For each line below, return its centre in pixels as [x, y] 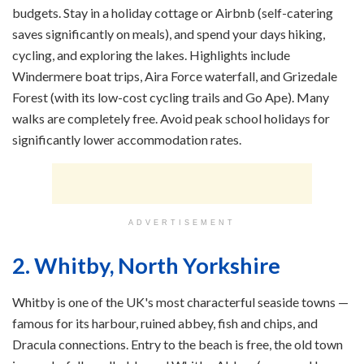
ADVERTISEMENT [182, 223]
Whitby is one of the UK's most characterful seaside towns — [180, 301]
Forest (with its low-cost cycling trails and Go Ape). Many [171, 97]
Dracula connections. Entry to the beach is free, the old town [178, 344]
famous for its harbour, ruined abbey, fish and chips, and [165, 323]
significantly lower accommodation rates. [127, 140]
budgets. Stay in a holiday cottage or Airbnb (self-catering [173, 13]
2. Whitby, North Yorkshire [146, 266]
